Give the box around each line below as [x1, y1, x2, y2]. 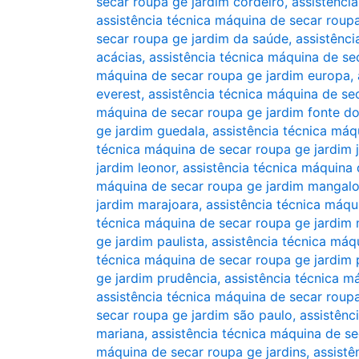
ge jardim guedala [96, 123, 205, 139]
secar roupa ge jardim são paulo [96, 307, 292, 323]
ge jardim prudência [96, 270, 217, 286]
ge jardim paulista [96, 233, 204, 249]
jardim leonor [96, 159, 175, 175]
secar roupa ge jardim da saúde [96, 30, 288, 46]
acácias [96, 49, 142, 65]
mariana [96, 325, 144, 341]
